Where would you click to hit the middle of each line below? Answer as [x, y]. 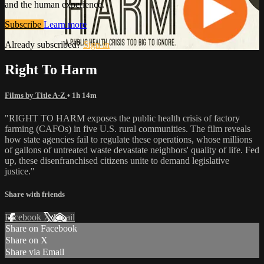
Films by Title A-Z [36, 95]
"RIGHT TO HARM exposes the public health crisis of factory [122, 118]
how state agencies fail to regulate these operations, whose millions [128, 139]
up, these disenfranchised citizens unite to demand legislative [117, 160]
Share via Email [35, 252]
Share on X [27, 240]
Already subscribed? [44, 44]
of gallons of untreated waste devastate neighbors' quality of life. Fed [132, 150]
